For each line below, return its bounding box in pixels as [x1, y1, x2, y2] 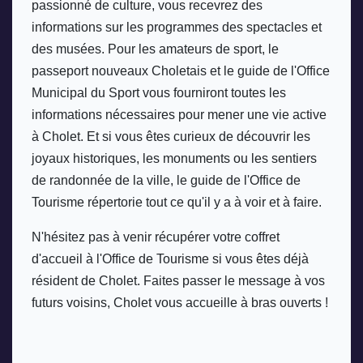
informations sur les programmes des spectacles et [32, 20, 322, 35]
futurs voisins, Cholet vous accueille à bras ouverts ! [32, 296, 328, 310]
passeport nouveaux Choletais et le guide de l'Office [32, 64, 330, 79]
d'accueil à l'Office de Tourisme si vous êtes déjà [32, 252, 309, 267]
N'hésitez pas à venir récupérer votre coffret [32, 230, 280, 245]
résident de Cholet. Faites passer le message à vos [32, 274, 325, 288]
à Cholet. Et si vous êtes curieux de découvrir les [32, 130, 310, 144]
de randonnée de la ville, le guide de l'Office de [32, 173, 301, 188]
